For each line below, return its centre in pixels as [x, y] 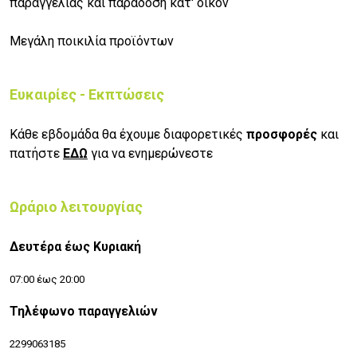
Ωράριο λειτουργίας [76, 207]
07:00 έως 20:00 [47, 280]
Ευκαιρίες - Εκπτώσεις [87, 95]
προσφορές [283, 135]
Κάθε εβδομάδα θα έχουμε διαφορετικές [128, 135]
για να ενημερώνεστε [150, 154]
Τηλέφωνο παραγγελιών [84, 312]
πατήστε [36, 154]
